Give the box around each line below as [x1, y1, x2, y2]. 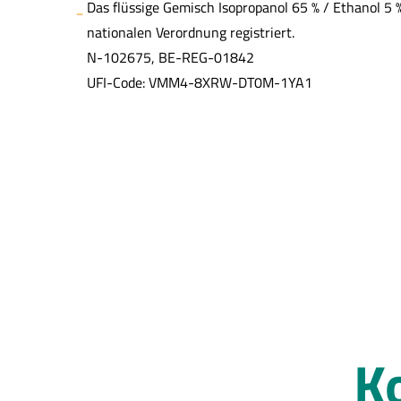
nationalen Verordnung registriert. [87, 21, 294, 43]
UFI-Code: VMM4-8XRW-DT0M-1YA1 [87, 72, 312, 93]
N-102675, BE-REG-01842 [87, 47, 254, 68]
